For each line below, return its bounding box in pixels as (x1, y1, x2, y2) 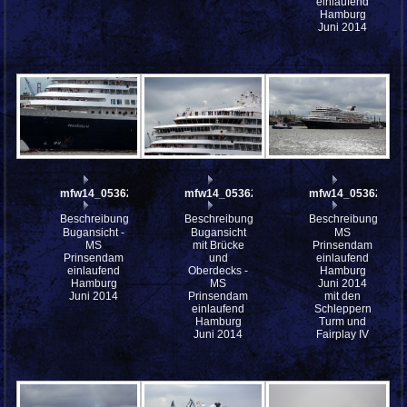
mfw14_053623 (60, 187, 140, 201)
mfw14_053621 (309, 187, 389, 201)
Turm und (319, 315, 367, 329)
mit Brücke (192, 239, 244, 253)
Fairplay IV (316, 328, 370, 342)
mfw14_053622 (184, 187, 264, 201)
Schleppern (313, 303, 372, 316)
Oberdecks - (188, 264, 249, 278)
